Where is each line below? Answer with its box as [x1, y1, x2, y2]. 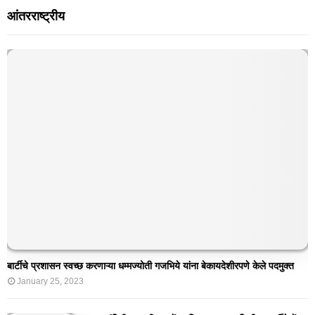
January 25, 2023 [17, 276, 84, 287]
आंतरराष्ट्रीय [7, 8, 65, 23]
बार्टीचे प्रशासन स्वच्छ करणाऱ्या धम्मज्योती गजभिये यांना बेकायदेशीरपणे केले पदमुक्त [7, 260, 294, 272]
